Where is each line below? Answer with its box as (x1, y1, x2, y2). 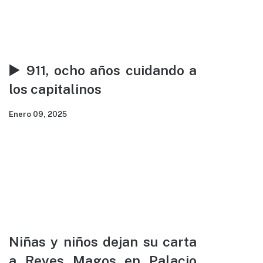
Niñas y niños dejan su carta (9, 234, 197, 250)
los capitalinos (9, 81, 102, 97)
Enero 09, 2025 (9, 110, 67, 119)
